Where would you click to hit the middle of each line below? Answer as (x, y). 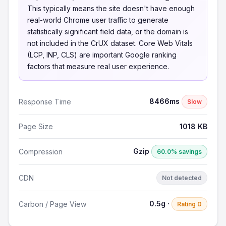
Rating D (189, 204)
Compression (41, 151)
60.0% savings (179, 152)
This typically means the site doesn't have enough (111, 8)
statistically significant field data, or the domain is (108, 32)
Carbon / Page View (52, 204)
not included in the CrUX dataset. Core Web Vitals (110, 43)
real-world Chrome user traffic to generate (98, 20)
